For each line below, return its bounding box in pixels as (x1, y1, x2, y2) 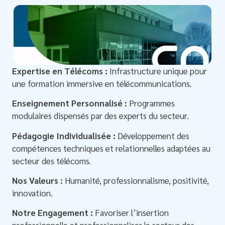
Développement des (116, 130, 190, 141)
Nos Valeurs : (12, 175, 63, 186)
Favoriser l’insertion (93, 207, 169, 218)
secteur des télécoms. (12, 155, 91, 166)
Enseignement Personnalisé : (12, 97, 128, 109)
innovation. (12, 187, 53, 199)
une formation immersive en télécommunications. (12, 77, 192, 89)
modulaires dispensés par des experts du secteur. (12, 110, 189, 122)
